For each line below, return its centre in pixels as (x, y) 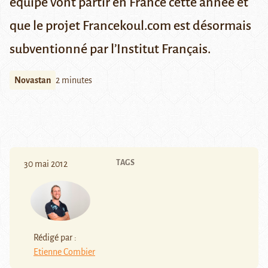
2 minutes (74, 80)
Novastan (33, 80)
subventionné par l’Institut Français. (110, 49)
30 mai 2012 (46, 164)
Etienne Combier (64, 252)
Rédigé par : (55, 237)
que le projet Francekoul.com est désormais (130, 26)
